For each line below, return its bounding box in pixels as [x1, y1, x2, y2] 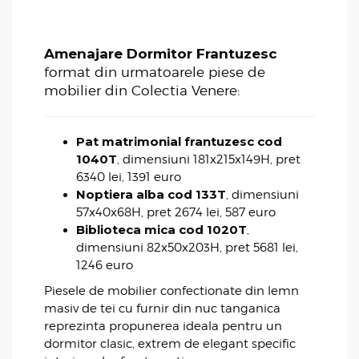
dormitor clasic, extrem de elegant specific [44, 337, 296, 352]
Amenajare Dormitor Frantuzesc [44, 46, 277, 63]
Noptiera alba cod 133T [76, 187, 226, 203]
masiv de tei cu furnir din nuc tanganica [44, 301, 280, 317]
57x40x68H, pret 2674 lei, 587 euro [76, 205, 276, 220]
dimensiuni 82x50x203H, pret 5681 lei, [76, 240, 298, 256]
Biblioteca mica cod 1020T [76, 222, 247, 238]
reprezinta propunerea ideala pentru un [44, 319, 282, 334]
